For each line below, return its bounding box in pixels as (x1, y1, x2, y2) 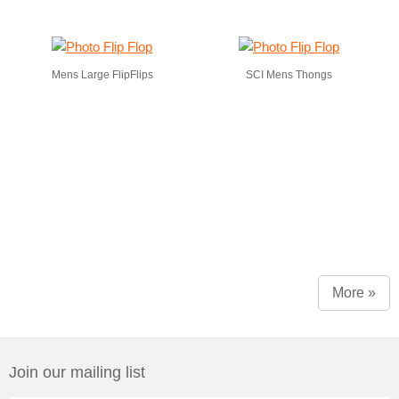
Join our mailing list (9, 363, 145, 381)
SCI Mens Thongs (246, 69, 333, 81)
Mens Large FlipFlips (51, 69, 153, 81)
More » (332, 285, 376, 300)
